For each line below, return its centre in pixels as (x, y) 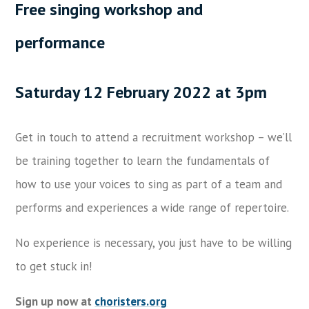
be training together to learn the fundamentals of (143, 160)
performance (60, 42)
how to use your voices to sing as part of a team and (149, 184)
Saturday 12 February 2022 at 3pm (141, 92)
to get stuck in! (54, 266)
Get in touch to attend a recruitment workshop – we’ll (154, 137)
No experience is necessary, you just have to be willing (154, 242)
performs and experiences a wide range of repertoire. (152, 207)
